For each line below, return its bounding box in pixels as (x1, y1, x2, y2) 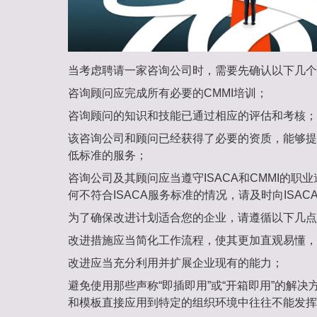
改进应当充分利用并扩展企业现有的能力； (67, 257, 283, 270)
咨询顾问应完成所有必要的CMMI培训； (67, 87, 267, 100)
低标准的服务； (67, 149, 147, 162)
